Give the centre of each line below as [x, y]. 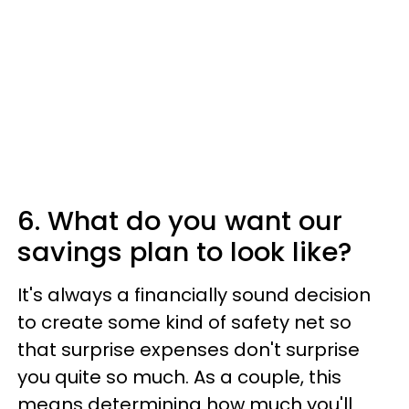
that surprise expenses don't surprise [189, 350]
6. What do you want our [180, 221]
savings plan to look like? [184, 252]
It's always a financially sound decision [194, 295]
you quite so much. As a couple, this [179, 377]
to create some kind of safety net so [184, 322]
